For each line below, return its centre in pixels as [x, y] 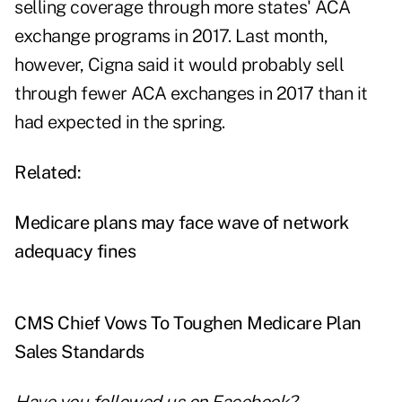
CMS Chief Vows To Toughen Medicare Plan [188, 323]
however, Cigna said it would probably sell [179, 65]
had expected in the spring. [120, 122]
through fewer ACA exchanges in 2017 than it [191, 94]
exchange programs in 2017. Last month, [171, 36]
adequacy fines [75, 252]
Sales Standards [79, 352]
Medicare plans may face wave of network [182, 223]
